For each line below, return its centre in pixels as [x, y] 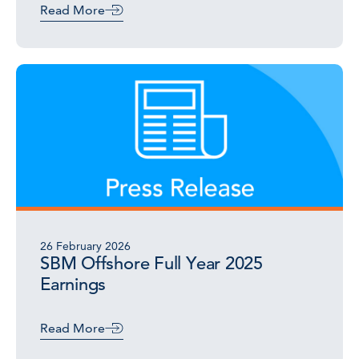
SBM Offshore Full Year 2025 [152, 263]
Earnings [73, 284]
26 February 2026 [85, 246]
